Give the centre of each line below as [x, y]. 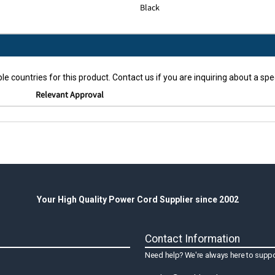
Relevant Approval [69, 95]
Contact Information [192, 239]
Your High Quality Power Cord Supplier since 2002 [137, 200]
